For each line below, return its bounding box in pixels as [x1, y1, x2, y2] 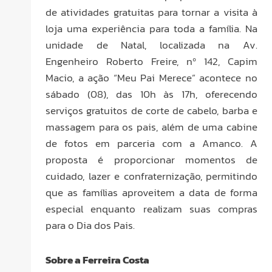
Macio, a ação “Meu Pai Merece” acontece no [46, 69, 257, 86]
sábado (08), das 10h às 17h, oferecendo [46, 86, 257, 102]
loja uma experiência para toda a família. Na [46, 20, 257, 36]
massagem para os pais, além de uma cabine [46, 118, 257, 135]
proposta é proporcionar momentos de [46, 151, 257, 168]
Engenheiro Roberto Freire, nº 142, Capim [46, 53, 257, 69]
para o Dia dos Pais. [46, 217, 135, 233]
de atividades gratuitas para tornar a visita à [46, 4, 257, 20]
